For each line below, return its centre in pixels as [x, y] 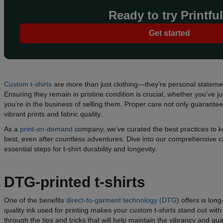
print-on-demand [46, 129]
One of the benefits [35, 200]
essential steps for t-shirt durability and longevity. [80, 149]
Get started [169, 33]
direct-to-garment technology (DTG [121, 200]
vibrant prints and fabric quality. [53, 114]
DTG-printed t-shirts [75, 182]
